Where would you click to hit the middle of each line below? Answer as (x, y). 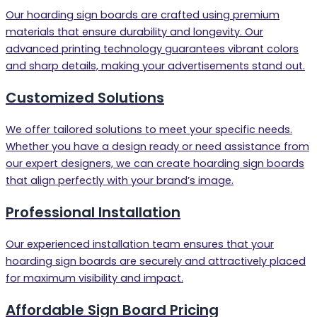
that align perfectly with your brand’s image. (120, 181)
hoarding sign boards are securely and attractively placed (156, 261)
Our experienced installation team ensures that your (140, 244)
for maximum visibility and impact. (94, 278)
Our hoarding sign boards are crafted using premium (143, 15)
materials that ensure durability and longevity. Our (134, 32)
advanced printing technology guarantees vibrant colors (152, 49)
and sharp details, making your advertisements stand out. (155, 66)
